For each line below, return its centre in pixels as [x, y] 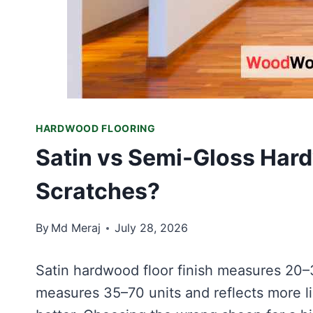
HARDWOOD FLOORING [96, 128]
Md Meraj [76, 228]
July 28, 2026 [152, 228]
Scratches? [98, 191]
